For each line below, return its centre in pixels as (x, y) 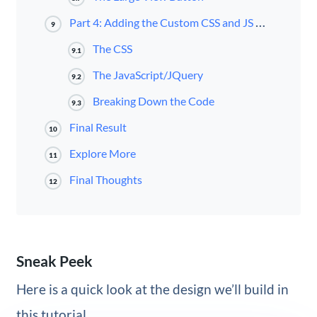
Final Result (98, 127)
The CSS (113, 49)
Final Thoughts (105, 180)
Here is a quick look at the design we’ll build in (152, 289)
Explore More (102, 154)
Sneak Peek (54, 260)
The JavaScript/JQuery (148, 75)
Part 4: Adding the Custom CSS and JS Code (162, 23)
